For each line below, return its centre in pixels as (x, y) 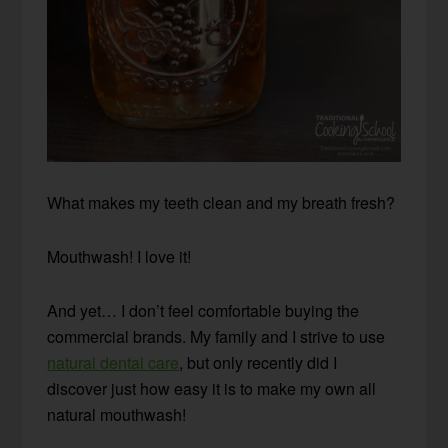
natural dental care (113, 363)
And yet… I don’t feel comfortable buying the (203, 311)
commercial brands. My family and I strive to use (216, 337)
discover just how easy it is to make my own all (212, 389)
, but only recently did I (258, 363)
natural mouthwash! (117, 415)
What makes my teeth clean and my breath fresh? (221, 203)
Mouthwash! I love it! (119, 257)
